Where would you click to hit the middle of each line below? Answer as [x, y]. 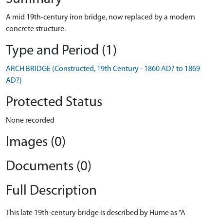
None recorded [30, 121]
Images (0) [36, 142]
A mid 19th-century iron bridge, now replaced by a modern [100, 18]
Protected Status [54, 102]
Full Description [51, 191]
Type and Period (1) [61, 51]
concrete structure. [36, 29]
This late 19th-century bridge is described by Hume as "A [96, 213]
